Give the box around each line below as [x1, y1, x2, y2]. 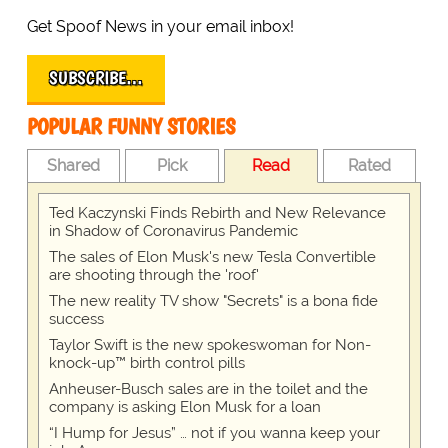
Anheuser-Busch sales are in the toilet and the [48, 380, 368, 399]
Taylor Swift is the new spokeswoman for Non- [48, 336, 371, 355]
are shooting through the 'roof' [48, 266, 259, 285]
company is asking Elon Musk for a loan [48, 398, 321, 417]
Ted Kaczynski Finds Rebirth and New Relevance [48, 204, 386, 223]
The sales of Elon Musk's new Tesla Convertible [48, 248, 376, 267]
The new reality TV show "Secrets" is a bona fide [48, 292, 378, 311]
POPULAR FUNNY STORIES [26, 113, 235, 141]
